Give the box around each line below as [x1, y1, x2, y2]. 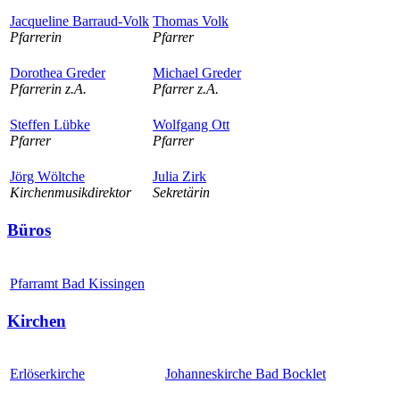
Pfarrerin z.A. [10, 81, 87, 97]
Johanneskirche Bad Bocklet [165, 366, 326, 382]
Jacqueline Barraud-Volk [10, 13, 149, 29]
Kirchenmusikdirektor [10, 185, 131, 201]
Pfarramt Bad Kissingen [10, 275, 145, 291]
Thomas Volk [153, 13, 229, 29]
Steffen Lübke [10, 117, 90, 133]
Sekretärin [153, 185, 210, 201]
